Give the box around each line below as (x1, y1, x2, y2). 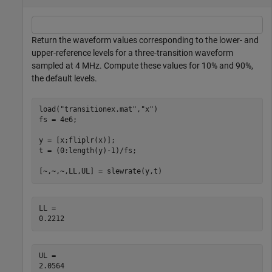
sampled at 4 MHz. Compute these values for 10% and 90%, (32, 60, 253, 70)
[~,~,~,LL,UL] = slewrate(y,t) (38, 167, 162, 176)
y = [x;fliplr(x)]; (38, 136, 115, 145)
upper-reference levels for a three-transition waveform (32, 47, 233, 58)
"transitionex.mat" (59, 105, 137, 114)
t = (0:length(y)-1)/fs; (38, 146, 137, 155)
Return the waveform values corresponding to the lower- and (32, 35, 259, 45)
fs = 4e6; (38, 115, 77, 124)
